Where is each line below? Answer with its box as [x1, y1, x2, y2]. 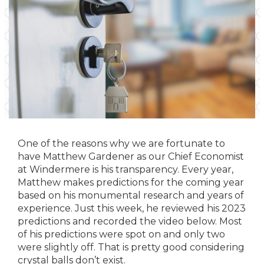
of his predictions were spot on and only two [18, 229, 225, 240]
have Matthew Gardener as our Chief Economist [18, 151, 244, 162]
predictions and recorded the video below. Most [18, 216, 242, 227]
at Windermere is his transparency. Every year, [18, 164, 233, 175]
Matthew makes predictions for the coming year [18, 177, 244, 188]
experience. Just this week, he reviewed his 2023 [18, 203, 246, 214]
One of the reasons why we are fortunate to [18, 138, 225, 149]
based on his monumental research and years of [18, 190, 244, 201]
